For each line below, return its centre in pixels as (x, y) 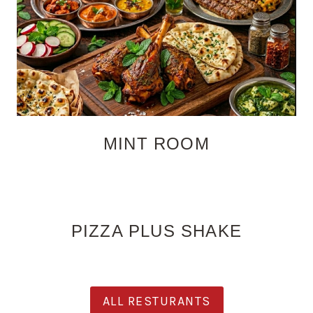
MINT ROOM (156, 143)
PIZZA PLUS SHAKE (156, 231)
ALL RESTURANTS (156, 301)
